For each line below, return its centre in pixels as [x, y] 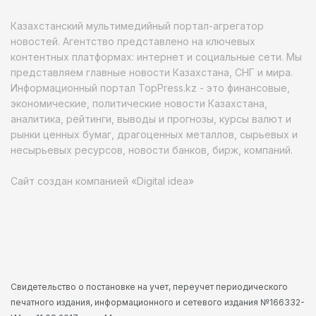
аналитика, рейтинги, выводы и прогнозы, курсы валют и [151, 119]
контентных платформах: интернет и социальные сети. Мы [156, 56]
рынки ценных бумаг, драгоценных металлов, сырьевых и [154, 134]
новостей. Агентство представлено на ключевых [133, 41]
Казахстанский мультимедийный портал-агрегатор [137, 25]
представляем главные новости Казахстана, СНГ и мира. [152, 72]
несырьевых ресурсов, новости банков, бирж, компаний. [152, 150]
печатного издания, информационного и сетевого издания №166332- [158, 302]
